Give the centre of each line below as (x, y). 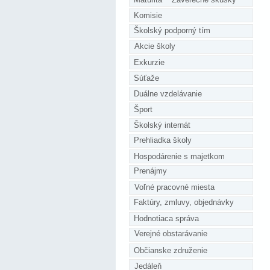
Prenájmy (150, 171)
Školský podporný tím (172, 31)
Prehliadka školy (163, 140)
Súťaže (146, 78)
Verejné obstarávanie (171, 234)
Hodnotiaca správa (166, 219)
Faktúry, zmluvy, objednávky (184, 202)
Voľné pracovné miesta (174, 187)
